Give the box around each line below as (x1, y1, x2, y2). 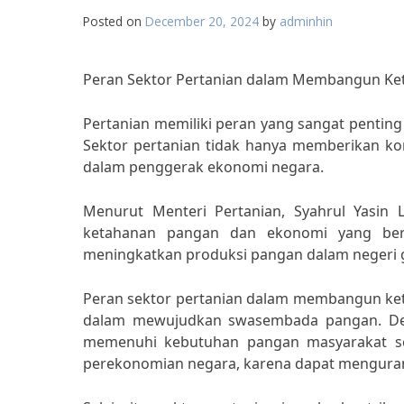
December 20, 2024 (145, 13, 259, 30)
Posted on (83, 13, 145, 30)
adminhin (280, 13, 333, 30)
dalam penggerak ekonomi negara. (83, 157, 324, 177)
